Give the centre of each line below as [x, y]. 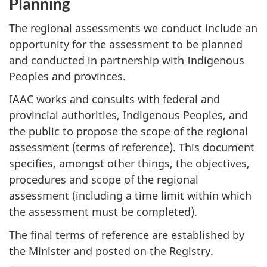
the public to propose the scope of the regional [128, 131]
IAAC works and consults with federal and [114, 99]
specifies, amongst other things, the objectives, [129, 163]
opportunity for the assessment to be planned [126, 44]
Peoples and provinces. [67, 76]
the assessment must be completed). [103, 212]
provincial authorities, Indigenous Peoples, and [128, 115]
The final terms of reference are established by [127, 235]
